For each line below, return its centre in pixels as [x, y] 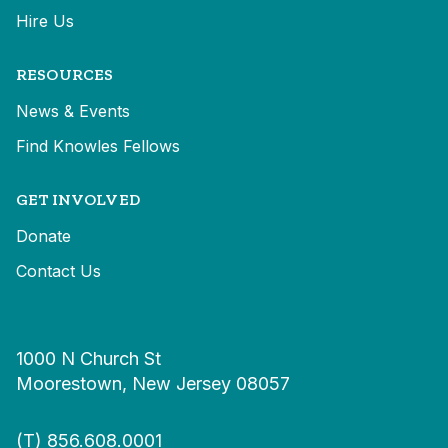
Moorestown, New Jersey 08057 [153, 384]
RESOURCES [65, 75]
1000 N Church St [88, 359]
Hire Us [45, 21]
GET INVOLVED [78, 200]
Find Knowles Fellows [98, 146]
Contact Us [58, 271]
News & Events [73, 111]
